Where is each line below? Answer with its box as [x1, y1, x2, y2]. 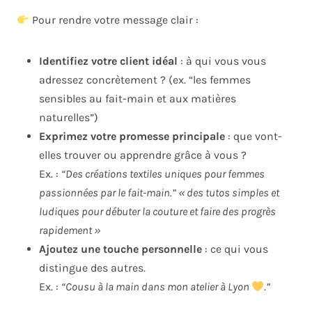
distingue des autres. [39, 261, 146, 275]
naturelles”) [39, 111, 98, 125]
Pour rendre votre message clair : [29, 13, 199, 27]
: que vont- [225, 130, 282, 143]
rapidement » [39, 224, 100, 237]
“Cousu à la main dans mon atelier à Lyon [61, 280, 251, 294]
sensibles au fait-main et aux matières [39, 92, 236, 106]
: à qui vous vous [178, 54, 266, 68]
